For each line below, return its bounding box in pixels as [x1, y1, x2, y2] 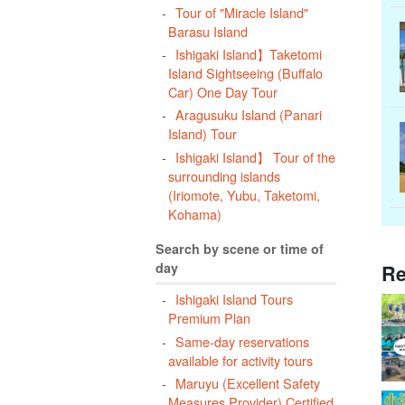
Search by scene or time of [155, 240, 324, 259]
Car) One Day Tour [168, 81, 278, 101]
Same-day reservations [174, 331, 309, 351]
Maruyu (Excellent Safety [174, 372, 320, 392]
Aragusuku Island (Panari [174, 105, 322, 125]
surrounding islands [168, 165, 281, 185]
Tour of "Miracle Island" [174, 2, 308, 22]
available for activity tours [168, 350, 314, 370]
